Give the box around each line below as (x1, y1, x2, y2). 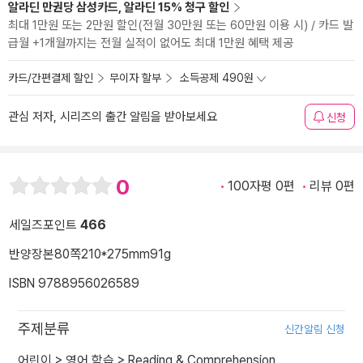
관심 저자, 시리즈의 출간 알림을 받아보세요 (8, 109, 217, 124)
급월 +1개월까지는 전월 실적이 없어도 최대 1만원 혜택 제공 (8, 36, 293, 50)
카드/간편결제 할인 (8, 71, 93, 84)
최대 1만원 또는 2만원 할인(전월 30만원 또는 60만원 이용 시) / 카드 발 (8, 18, 353, 32)
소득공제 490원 (180, 71, 254, 84)
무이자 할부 (109, 71, 161, 84)
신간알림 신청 (284, 322, 345, 336)
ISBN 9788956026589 (9, 275, 139, 292)
